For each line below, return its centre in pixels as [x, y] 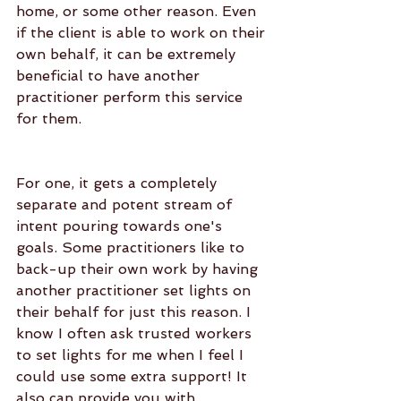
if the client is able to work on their [143, 33]
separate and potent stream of [126, 205]
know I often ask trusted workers [136, 333]
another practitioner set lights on [136, 290]
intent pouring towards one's [121, 226]
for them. [49, 119]
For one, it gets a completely [119, 183]
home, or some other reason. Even [138, 11]
